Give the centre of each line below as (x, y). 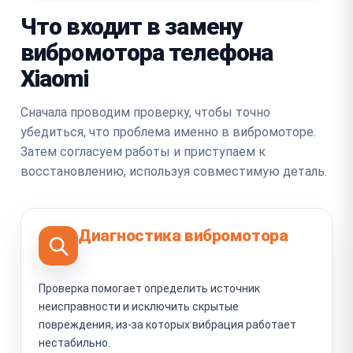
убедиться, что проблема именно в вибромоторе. (168, 132)
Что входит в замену (132, 26)
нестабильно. (74, 342)
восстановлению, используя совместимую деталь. (174, 171)
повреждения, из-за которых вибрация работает (167, 324)
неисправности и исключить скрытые (139, 306)
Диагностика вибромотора (183, 235)
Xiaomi (54, 78)
